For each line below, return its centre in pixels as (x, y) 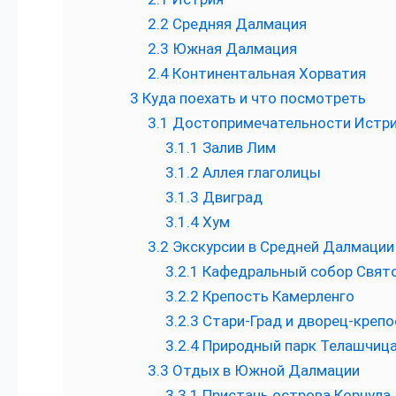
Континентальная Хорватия (267, 74)
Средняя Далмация (238, 24)
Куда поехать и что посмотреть (252, 99)
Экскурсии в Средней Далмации (282, 247)
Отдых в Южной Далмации (264, 371)
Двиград (231, 198)
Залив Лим (237, 148)
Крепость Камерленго (277, 297)
